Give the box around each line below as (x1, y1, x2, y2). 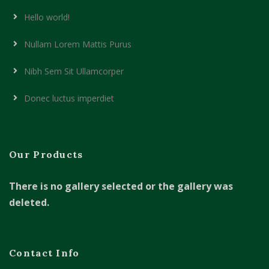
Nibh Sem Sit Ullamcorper (24, 65, 124, 77)
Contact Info (9, 247, 80, 259)
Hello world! (24, 11, 70, 23)
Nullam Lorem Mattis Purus (24, 38, 131, 50)
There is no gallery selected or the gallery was (9, 180, 233, 193)
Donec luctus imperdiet (24, 92, 114, 104)
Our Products (9, 148, 83, 160)
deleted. (9, 196, 49, 209)
